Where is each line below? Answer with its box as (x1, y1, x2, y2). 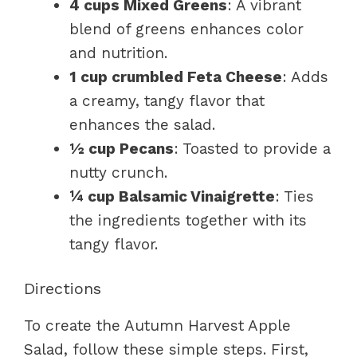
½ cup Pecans (69, 139, 174, 158)
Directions (24, 279, 101, 298)
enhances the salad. (69, 115, 215, 134)
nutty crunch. (69, 163, 167, 182)
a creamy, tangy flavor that (69, 91, 265, 110)
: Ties (275, 186, 314, 206)
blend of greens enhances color (69, 19, 304, 38)
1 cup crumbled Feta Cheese (69, 67, 282, 86)
